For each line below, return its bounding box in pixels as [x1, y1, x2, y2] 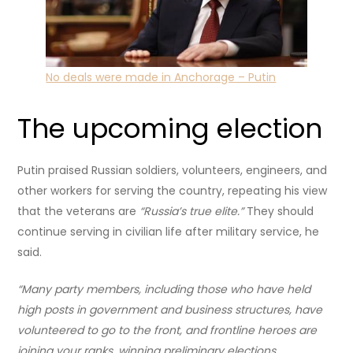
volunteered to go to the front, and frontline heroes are [17, 322, 318, 339]
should [277, 203, 314, 220]
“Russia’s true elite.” [139, 203, 247, 220]
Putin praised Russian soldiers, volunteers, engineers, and [17, 162, 328, 179]
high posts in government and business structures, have [17, 302, 323, 318]
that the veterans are [17, 203, 140, 220]
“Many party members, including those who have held [17, 281, 311, 298]
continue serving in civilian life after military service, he [17, 224, 320, 240]
